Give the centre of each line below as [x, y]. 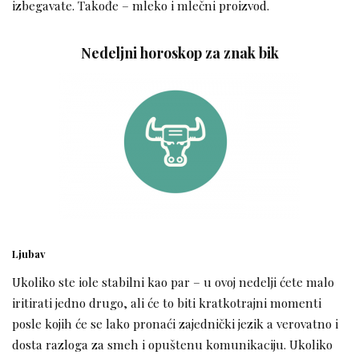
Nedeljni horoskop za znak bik [179, 53]
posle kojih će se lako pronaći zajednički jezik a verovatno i [175, 323]
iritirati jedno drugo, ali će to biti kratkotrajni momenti [167, 302]
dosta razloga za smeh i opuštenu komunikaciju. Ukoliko [172, 344]
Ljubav [29, 254]
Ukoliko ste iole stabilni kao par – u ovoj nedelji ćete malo [173, 281]
